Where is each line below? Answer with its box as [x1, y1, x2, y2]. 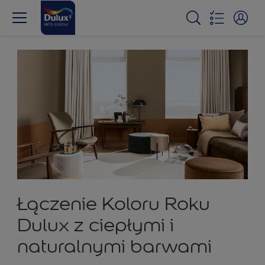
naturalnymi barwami [17, 235, 212, 258]
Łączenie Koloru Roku [17, 192, 210, 216]
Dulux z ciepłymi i [17, 214, 174, 237]
